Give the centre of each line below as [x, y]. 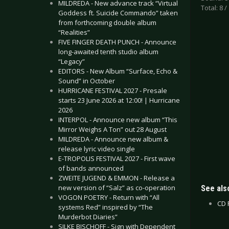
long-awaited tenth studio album [108, 52]
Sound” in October [87, 81]
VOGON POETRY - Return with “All [109, 197]
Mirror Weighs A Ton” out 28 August [112, 129]
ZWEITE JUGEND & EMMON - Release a [117, 178]
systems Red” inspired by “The [106, 207]
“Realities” [74, 32]
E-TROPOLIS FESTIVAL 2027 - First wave [117, 158]
